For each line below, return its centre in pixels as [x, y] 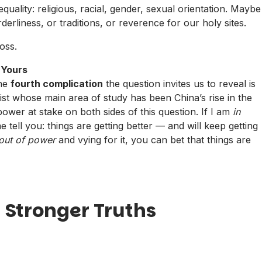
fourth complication [57, 83]
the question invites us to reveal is [179, 83]
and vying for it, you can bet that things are [153, 139]
